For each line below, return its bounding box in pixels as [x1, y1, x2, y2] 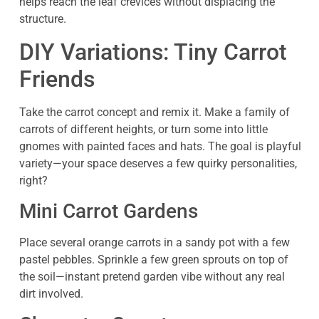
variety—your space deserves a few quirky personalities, [19, 156, 297, 170]
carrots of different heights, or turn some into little [19, 122, 268, 136]
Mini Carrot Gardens [19, 199, 198, 224]
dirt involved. [19, 287, 83, 301]
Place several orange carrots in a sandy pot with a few [19, 236, 290, 250]
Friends [19, 65, 95, 93]
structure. [19, 12, 66, 26]
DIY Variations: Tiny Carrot [19, 38, 287, 66]
